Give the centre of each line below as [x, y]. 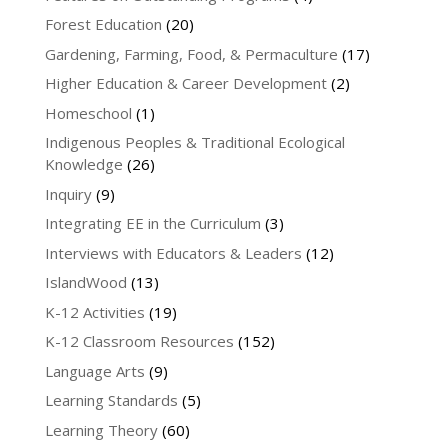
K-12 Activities [94, 311]
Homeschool [88, 112]
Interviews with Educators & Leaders [173, 252]
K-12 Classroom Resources [139, 341]
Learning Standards [111, 400]
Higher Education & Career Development [185, 83]
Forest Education [103, 24]
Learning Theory [101, 429]
